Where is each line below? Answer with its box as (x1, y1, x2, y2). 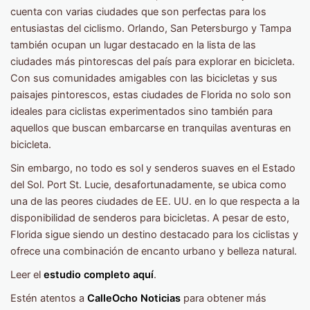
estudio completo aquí (41, 268, 154, 282)
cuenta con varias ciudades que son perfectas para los (10, 6, 266, 19)
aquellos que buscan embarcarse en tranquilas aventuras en (10, 122, 291, 135)
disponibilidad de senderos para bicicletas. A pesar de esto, (10, 212, 289, 225)
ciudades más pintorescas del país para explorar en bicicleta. (10, 55, 295, 69)
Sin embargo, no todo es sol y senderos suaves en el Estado (10, 162, 295, 175)
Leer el (10, 268, 41, 282)
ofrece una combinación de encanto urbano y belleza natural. (10, 245, 297, 258)
